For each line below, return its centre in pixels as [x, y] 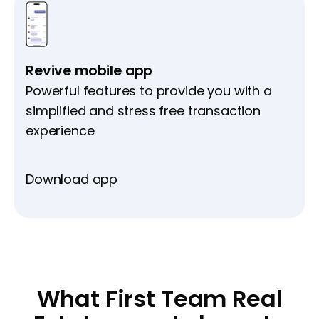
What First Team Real [159, 299]
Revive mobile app [89, 71]
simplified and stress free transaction [143, 111]
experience [60, 131]
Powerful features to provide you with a [149, 91]
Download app [72, 179]
